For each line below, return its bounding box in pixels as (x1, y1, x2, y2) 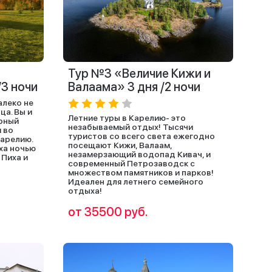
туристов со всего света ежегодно (68, 131, 215, 141)
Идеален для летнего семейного (68, 177, 203, 186)
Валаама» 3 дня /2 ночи (68, 80, 200, 94)
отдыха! (68, 186, 102, 195)
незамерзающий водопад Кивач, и (68, 149, 211, 159)
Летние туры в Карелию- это (68, 113, 186, 123)
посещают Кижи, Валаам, (68, 140, 172, 150)
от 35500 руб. (68, 205, 148, 219)
